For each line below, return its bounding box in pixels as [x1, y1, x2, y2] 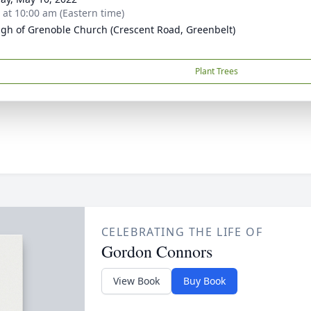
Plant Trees [195, 65, 238, 77]
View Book [112, 274, 160, 287]
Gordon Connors [101, 240, 212, 262]
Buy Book [183, 274, 226, 287]
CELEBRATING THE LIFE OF [101, 224, 263, 239]
